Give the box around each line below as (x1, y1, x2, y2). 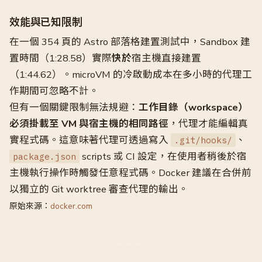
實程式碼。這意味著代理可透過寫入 (9, 133, 171, 147)
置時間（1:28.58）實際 (9, 51, 112, 65)
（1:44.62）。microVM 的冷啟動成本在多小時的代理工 (9, 68, 252, 81)
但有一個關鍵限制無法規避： (9, 101, 139, 114)
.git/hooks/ (174, 135, 232, 146)
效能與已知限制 (9, 15, 82, 29)
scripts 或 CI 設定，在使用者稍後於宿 (80, 150, 247, 163)
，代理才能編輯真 (168, 117, 248, 130)
